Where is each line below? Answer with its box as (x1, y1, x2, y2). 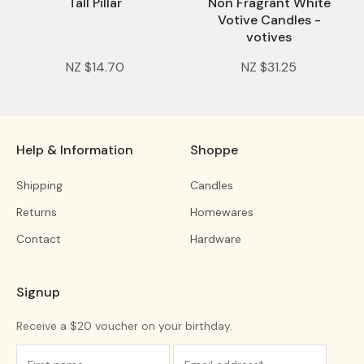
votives (246, 28, 292, 46)
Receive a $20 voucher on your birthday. (16, 318, 232, 333)
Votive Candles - (217, 11, 321, 29)
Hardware (190, 231, 241, 246)
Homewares (190, 204, 253, 219)
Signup (16, 283, 60, 301)
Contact (16, 231, 61, 246)
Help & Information (16, 141, 133, 158)
